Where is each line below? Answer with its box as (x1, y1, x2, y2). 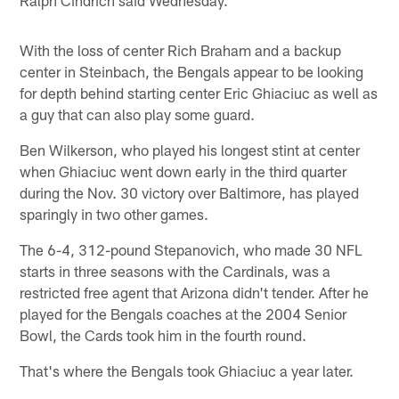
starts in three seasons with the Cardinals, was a (20, 262, 331, 281)
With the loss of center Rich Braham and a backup (20, 41, 342, 60)
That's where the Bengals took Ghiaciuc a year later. (20, 362, 354, 380)
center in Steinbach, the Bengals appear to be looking (20, 62, 364, 81)
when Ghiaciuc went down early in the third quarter (20, 162, 347, 181)
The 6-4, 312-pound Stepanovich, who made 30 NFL (20, 240, 363, 259)
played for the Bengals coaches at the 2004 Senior (20, 305, 347, 323)
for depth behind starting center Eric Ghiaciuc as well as (20, 84, 379, 102)
